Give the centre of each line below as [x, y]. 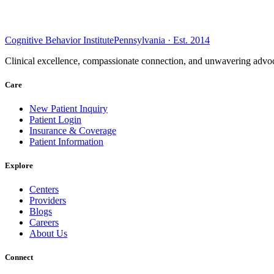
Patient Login [55, 119]
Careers [44, 223]
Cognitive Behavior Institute [59, 40]
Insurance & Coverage [73, 130]
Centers [44, 190]
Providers [48, 201]
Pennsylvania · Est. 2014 [162, 40]
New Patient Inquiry [68, 108]
